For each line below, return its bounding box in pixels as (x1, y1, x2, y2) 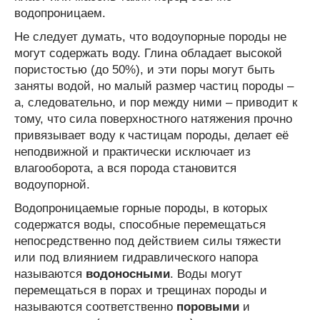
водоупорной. (14, 177, 90, 191)
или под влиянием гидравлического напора (14, 250, 258, 264)
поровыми (176, 299, 239, 314)
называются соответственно (14, 299, 176, 314)
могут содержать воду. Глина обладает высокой (14, 46, 282, 60)
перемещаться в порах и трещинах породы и (14, 283, 267, 297)
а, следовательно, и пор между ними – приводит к (14, 95, 297, 109)
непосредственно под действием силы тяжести (14, 234, 281, 248)
